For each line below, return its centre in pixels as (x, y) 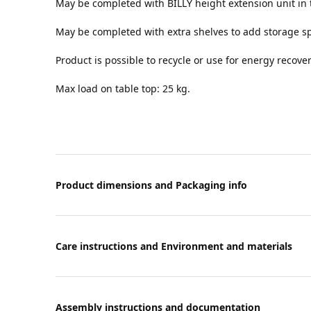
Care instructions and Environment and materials (174, 246)
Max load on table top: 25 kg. (123, 89)
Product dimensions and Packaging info (151, 185)
